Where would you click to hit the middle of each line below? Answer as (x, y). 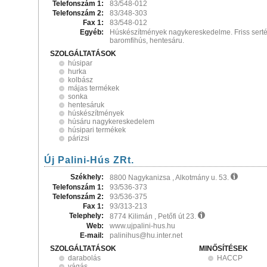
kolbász (80, 80)
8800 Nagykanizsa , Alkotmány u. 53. (170, 178)
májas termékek (94, 88)
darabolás (84, 258)
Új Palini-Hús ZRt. (89, 160)
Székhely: (87, 177)
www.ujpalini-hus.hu (142, 226)
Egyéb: (92, 32)
